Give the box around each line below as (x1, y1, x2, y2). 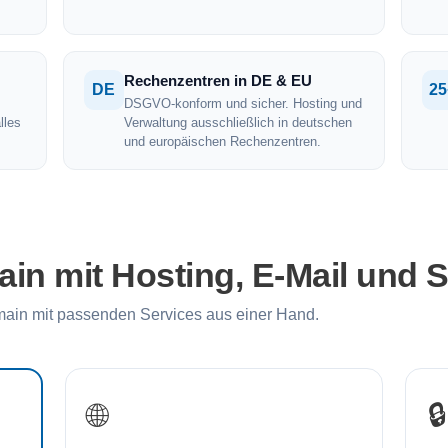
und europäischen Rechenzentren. (123, 134, 321, 149)
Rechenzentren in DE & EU (123, 72, 312, 89)
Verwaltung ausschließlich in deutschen (123, 115, 352, 130)
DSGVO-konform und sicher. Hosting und (123, 96, 362, 111)
